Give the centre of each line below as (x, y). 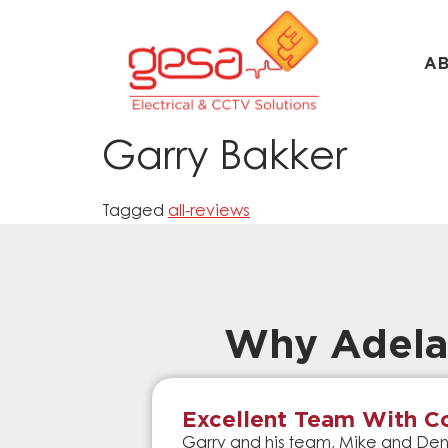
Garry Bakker (224, 160)
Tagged (135, 212)
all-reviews (209, 212)
